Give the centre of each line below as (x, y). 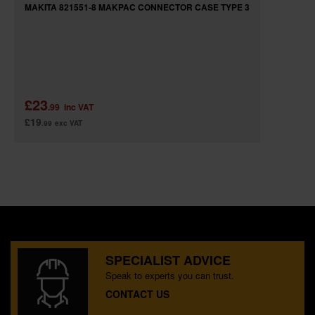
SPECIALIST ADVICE (168, 260)
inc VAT (79, 107)
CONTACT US (137, 294)
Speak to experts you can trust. (170, 275)
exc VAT (69, 123)
